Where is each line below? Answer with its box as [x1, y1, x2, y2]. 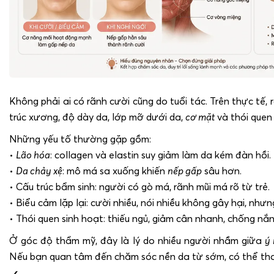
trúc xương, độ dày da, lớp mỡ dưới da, [9, 111, 185, 124]
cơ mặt [185, 111, 215, 124]
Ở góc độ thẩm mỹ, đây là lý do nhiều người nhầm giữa [9, 234, 265, 247]
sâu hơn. [202, 165, 242, 177]
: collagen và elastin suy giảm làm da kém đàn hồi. [50, 149, 271, 161]
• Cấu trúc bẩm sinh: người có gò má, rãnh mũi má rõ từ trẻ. [9, 180, 270, 193]
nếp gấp [168, 165, 202, 177]
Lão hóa [16, 149, 50, 161]
